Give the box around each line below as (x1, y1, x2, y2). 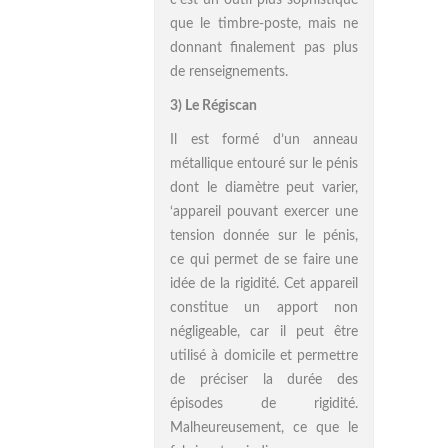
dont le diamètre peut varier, (170, 181, 358, 195)
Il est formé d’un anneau (170, 133, 358, 147)
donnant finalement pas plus (170, 41, 358, 55)
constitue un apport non (170, 301, 358, 315)
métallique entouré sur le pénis (170, 157, 358, 171)
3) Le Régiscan (170, 99, 257, 113)
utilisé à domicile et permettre (170, 349, 358, 363)
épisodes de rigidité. (170, 397, 358, 411)
